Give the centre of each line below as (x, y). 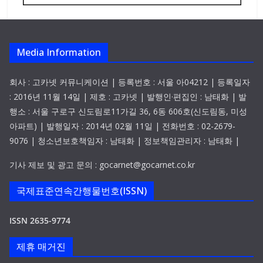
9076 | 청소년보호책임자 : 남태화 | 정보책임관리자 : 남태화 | (124, 141)
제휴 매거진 (41, 247)
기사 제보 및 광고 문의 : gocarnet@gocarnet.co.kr (102, 165)
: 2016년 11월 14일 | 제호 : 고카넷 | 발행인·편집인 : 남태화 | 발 (128, 97)
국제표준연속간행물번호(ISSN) (82, 191)
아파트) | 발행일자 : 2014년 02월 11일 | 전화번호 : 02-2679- (122, 126)
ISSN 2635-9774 (40, 221)
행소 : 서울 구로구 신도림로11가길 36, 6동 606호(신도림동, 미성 (128, 112)
